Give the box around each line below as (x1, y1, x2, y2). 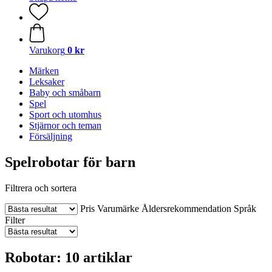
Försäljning (29, 131, 72, 141)
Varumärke (97, 203, 139, 214)
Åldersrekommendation (141, 203, 231, 214)
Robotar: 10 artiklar (5, 249, 132, 265)
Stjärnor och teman (29, 120, 101, 131)
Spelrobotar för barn (5, 154, 135, 170)
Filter (5, 214, 25, 225)
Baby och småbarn (29, 87, 101, 98)
